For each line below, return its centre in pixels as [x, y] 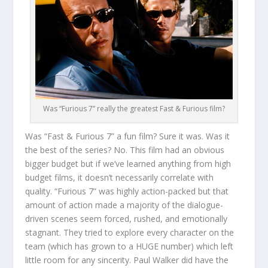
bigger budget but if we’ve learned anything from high [128, 164]
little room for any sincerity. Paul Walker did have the [127, 260]
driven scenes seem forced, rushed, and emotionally [127, 219]
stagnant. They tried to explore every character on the [130, 233]
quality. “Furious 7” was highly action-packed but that [127, 191]
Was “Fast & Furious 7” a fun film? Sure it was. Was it [128, 136]
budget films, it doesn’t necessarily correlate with [120, 178]
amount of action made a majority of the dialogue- [124, 205]
